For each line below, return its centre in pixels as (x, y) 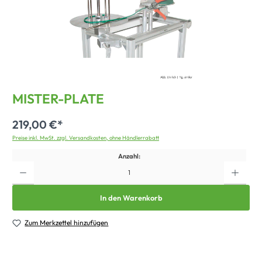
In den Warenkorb (131, 197)
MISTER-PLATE (58, 99)
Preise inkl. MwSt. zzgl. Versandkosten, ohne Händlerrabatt (86, 138)
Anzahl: (129, 156)
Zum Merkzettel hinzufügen (67, 223)
